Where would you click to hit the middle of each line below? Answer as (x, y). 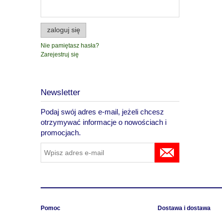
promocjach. (61, 132)
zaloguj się (63, 30)
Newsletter (60, 92)
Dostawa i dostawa (184, 208)
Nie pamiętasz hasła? (70, 45)
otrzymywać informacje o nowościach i (104, 122)
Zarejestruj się (60, 54)
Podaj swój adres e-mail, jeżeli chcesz (102, 111)
